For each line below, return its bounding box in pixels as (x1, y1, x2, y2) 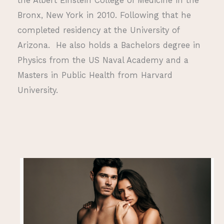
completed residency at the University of (17, 25, 179, 35)
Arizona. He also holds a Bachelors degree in (17, 40, 200, 50)
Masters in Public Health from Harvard (17, 70, 172, 80)
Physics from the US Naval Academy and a (17, 55, 188, 65)
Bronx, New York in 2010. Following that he (17, 10, 191, 20)
